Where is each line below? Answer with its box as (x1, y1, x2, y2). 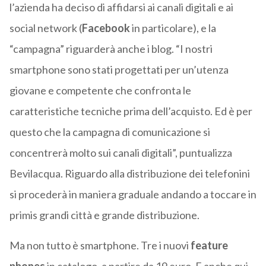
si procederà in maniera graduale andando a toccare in (9, 188, 256, 201)
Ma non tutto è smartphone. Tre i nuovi (9, 239, 191, 252)
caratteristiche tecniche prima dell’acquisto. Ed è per (9, 104, 252, 118)
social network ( (9, 21, 82, 35)
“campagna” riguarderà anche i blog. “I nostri (9, 42, 213, 56)
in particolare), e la (131, 21, 216, 35)
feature (190, 239, 228, 252)
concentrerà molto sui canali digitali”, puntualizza (9, 146, 232, 160)
